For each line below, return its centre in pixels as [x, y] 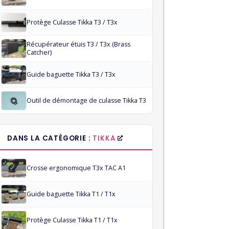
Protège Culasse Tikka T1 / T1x [72, 220]
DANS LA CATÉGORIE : [50, 138]
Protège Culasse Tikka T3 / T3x [72, 22]
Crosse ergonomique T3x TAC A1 [76, 168]
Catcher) [39, 52]
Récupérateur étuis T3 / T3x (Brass [78, 44]
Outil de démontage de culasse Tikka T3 [86, 100]
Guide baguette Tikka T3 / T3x [71, 74]
